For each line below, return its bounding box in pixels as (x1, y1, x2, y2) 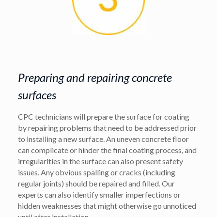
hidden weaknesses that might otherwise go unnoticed (18, 201, 197, 210)
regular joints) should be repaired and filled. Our (18, 178, 175, 188)
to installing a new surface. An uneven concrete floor (18, 134, 189, 143)
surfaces (18, 87, 57, 102)
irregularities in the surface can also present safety (18, 156, 184, 166)
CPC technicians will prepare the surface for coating (18, 111, 190, 121)
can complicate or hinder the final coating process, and (18, 145, 197, 155)
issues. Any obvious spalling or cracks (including (18, 167, 176, 177)
